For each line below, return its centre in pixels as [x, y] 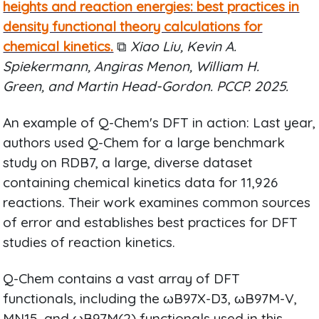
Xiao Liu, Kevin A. [184, 46]
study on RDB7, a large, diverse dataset [128, 162]
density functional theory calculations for [133, 26]
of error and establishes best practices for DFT [151, 222]
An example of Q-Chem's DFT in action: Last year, [159, 122]
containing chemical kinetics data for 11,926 [141, 182]
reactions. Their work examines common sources [157, 202]
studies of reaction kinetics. [89, 242]
